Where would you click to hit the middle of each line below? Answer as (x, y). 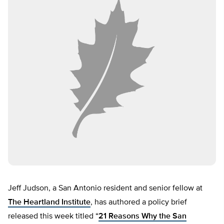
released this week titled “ (53, 217)
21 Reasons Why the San (142, 217)
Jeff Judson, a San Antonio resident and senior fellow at (105, 189)
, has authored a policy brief (139, 203)
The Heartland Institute (49, 203)
